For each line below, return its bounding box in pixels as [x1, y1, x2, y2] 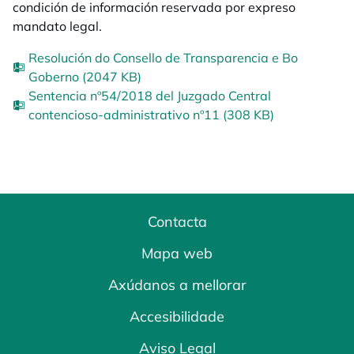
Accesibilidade [130, 307, 224, 326]
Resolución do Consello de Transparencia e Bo [28, 50, 298, 66]
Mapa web [141, 244, 213, 262]
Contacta [147, 213, 207, 231]
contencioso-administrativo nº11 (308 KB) [28, 107, 274, 122]
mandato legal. [13, 18, 102, 34]
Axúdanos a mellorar [107, 276, 247, 294]
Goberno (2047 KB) [28, 69, 141, 85]
